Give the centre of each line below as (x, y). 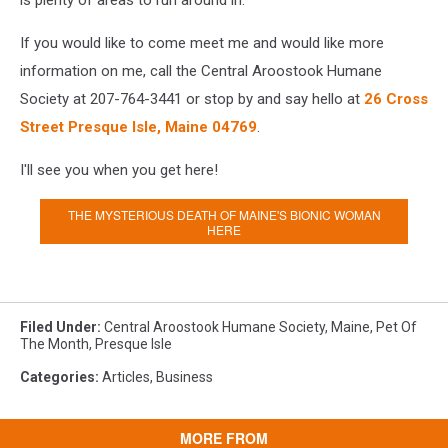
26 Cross (396, 99)
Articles (126, 377)
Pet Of (396, 327)
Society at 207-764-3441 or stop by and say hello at (192, 99)
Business (184, 377)
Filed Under (58, 327)
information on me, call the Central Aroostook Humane (201, 71)
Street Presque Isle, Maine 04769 (138, 127)
